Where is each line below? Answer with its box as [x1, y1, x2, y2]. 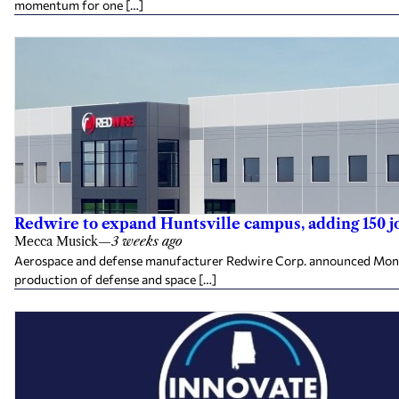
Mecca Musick [14, 233, 98, 249]
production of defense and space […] [14, 272, 216, 287]
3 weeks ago [111, 233, 183, 249]
